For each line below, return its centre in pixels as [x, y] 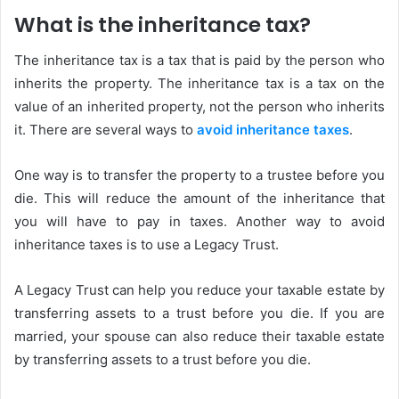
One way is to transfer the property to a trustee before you [199, 175]
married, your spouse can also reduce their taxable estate [199, 337]
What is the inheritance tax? [163, 24]
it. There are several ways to [106, 130]
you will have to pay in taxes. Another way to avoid [199, 222]
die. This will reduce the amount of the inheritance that [199, 199]
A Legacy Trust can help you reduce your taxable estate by [199, 290]
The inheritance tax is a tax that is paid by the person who [199, 61]
